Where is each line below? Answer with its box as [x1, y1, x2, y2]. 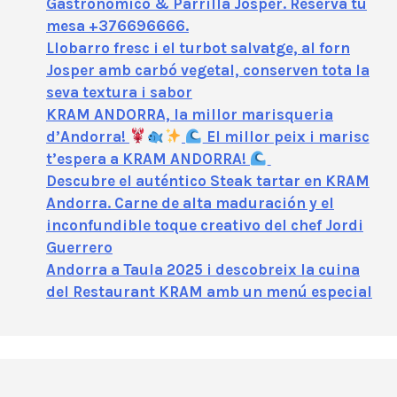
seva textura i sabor [46, 82, 192, 101]
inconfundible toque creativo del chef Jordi [46, 215, 363, 234]
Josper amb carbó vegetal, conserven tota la [46, 60, 370, 79]
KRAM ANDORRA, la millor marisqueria [46, 105, 333, 123]
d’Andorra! [46, 127, 129, 145]
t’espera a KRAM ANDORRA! [46, 149, 250, 167]
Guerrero [46, 237, 113, 256]
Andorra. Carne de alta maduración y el [46, 193, 334, 212]
